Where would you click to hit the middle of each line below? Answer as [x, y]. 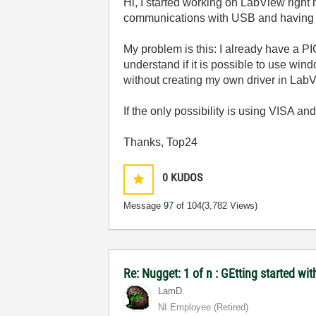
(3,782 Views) [230, 206]
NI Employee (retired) [203, 308]
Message [144, 206]
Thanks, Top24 [161, 142]
